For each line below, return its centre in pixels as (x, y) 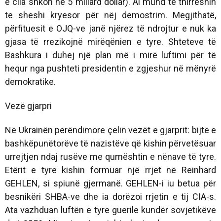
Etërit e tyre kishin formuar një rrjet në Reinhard (110, 170)
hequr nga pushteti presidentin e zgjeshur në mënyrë (110, 68)
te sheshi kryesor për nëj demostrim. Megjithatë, (110, 15)
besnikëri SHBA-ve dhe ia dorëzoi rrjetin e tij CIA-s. (110, 196)
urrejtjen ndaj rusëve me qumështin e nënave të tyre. (110, 156)
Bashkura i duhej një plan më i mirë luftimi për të (110, 55)
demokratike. (30, 81)
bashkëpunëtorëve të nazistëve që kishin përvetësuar (110, 143)
